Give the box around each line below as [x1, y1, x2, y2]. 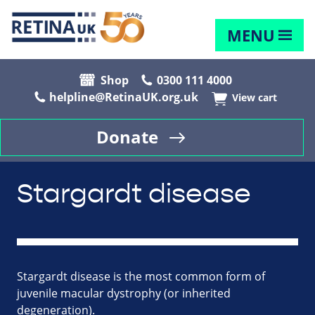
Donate [96, 126, 158, 149]
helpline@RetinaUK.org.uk [49, 89, 198, 105]
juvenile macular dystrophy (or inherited [17, 285, 231, 302]
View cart [232, 91, 277, 105]
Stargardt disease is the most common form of [17, 269, 265, 285]
